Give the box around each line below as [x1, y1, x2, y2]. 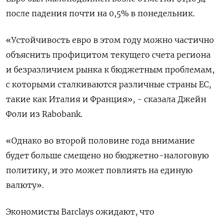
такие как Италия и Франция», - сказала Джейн [6, 94, 206, 104]
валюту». [6, 180, 44, 190]
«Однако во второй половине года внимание [6, 136, 195, 146]
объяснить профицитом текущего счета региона [6, 50, 211, 60]
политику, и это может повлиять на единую [6, 165, 192, 175]
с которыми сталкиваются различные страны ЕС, [6, 79, 211, 89]
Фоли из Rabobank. [6, 109, 82, 119]
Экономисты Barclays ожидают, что [6, 207, 154, 217]
